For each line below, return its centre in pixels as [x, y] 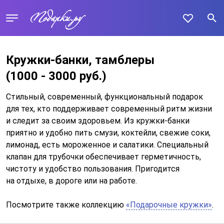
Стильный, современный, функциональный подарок [104, 97]
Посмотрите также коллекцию [66, 205]
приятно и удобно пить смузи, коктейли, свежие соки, [108, 133]
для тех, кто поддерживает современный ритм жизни [109, 109]
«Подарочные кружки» [169, 205]
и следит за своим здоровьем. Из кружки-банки [98, 121]
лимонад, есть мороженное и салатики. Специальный [107, 145]
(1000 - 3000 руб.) [56, 76]
